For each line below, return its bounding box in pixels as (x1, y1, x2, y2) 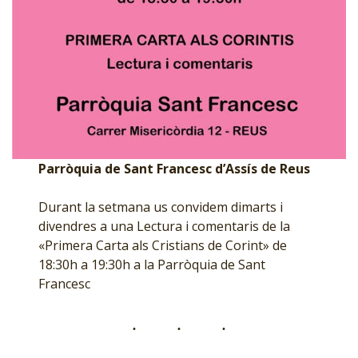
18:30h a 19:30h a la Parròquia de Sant (38, 256, 266, 274)
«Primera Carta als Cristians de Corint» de (38, 237, 288, 255)
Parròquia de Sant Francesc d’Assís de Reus (38, 160, 311, 178)
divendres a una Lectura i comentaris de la (38, 217, 291, 236)
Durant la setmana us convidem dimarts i (38, 198, 284, 217)
